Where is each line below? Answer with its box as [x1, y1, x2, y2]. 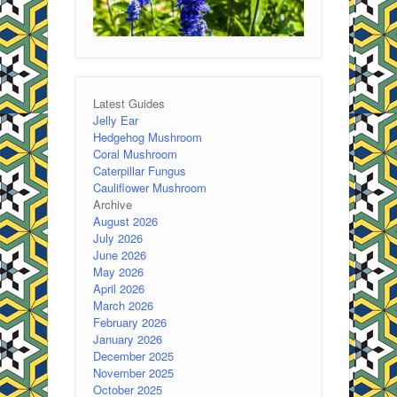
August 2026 [93, 212, 158, 230]
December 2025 [93, 346, 174, 364]
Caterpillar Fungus [93, 161, 186, 179]
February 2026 [93, 313, 167, 331]
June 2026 [93, 245, 146, 263]
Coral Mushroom [93, 144, 177, 162]
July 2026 [93, 229, 143, 246]
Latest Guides [93, 94, 165, 112]
